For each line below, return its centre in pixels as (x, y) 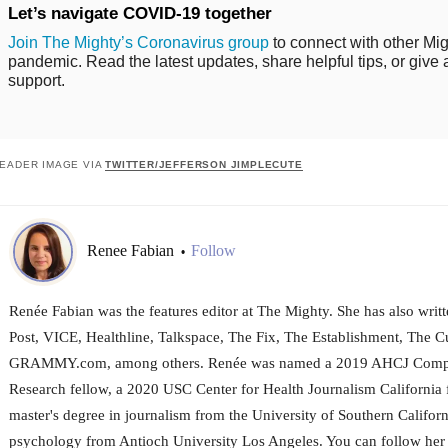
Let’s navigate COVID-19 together (139, 13)
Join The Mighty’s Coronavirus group (138, 42)
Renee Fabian (132, 251)
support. (36, 80)
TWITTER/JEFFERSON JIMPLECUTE (204, 164)
